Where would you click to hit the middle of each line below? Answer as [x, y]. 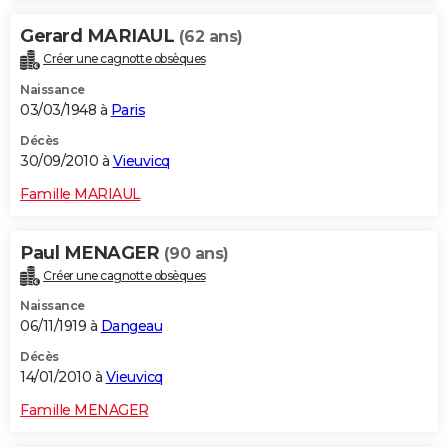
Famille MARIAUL [80, 193]
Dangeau [131, 326]
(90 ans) [196, 253]
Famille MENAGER [84, 410]
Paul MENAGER [92, 252]
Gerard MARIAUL [99, 35]
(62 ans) [210, 36]
